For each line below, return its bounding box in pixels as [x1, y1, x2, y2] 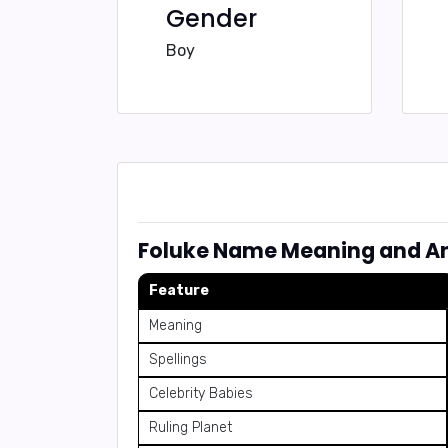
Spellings [149, 351, 207, 368]
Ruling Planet [149, 419, 232, 436]
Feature [149, 282, 209, 299]
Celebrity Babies [149, 385, 253, 402]
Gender [166, 2, 257, 35]
